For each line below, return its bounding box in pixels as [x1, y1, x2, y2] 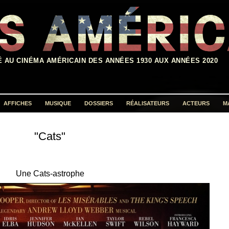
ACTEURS [182, 100, 210, 107]
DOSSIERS [84, 100, 113, 107]
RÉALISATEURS [126, 100, 169, 107]
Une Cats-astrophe [15, 169, 84, 178]
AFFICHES [4, 100, 32, 107]
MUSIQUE [45, 100, 71, 107]
